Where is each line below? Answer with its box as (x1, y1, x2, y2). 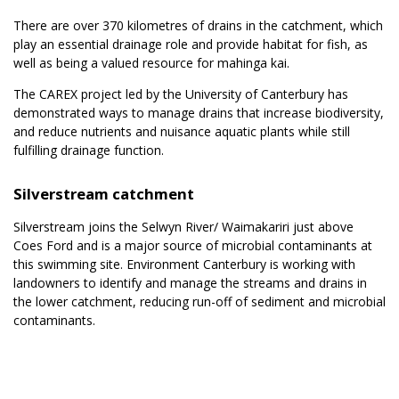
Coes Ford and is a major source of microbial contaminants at (13, 236, 372, 254)
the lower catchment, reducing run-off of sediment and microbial (13, 292, 386, 310)
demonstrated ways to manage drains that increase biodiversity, (13, 104, 384, 122)
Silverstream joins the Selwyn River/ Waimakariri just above (13, 217, 354, 235)
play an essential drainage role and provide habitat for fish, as (13, 36, 368, 53)
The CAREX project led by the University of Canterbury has (13, 85, 348, 103)
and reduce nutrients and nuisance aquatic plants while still (13, 123, 350, 141)
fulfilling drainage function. (13, 142, 164, 159)
